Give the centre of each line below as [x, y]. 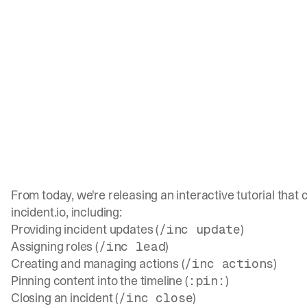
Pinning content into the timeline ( [100, 281]
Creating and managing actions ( [98, 264]
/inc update [199, 230]
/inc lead [132, 247]
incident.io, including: [66, 212]
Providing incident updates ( [85, 230]
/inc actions [229, 264]
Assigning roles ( [55, 247]
